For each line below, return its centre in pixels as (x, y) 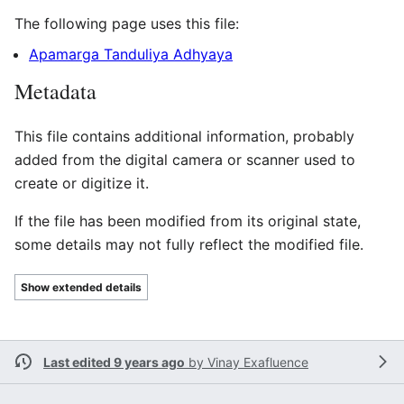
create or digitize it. (82, 183)
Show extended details (81, 287)
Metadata (55, 91)
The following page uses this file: (127, 23)
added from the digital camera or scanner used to (185, 159)
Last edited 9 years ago (114, 362)
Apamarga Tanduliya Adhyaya (131, 54)
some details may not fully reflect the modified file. (189, 244)
